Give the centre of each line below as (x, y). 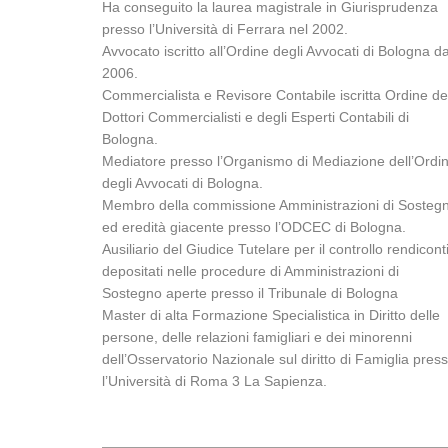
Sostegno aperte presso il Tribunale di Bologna (250, 293)
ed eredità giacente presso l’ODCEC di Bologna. (254, 227)
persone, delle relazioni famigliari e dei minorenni (257, 337)
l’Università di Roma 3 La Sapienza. (214, 381)
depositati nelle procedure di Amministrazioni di (250, 271)
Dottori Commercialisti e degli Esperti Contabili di (255, 117)
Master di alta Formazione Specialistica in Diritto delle (271, 315)
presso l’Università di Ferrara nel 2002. (225, 29)
